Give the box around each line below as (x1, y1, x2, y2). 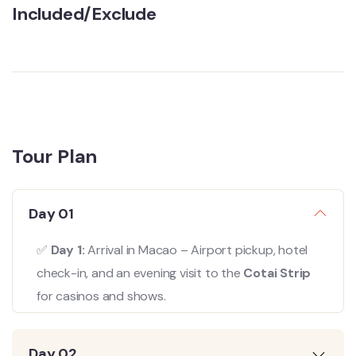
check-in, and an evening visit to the (37, 265, 244, 281)
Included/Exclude (12, 2, 157, 25)
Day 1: (50, 242, 85, 258)
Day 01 (29, 204, 74, 223)
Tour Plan (12, 144, 98, 168)
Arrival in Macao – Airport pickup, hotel (84, 242, 308, 258)
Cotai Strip (243, 265, 311, 281)
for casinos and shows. (37, 288, 166, 304)
